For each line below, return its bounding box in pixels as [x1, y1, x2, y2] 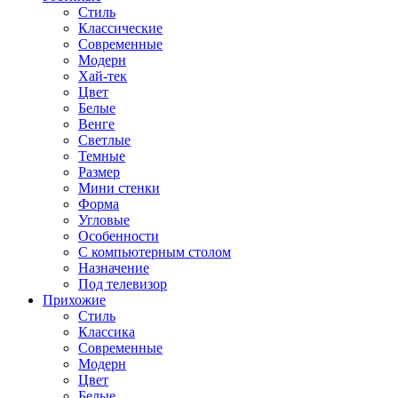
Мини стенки [78, 180, 160, 195]
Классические [78, 20, 163, 36]
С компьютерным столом [78, 244, 231, 259]
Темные [78, 148, 125, 163]
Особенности [78, 228, 159, 243]
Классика [78, 324, 135, 339]
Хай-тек [78, 68, 127, 84]
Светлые [78, 132, 131, 147]
